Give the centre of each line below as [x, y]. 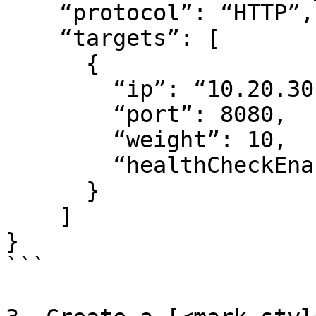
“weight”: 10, [59, 140]
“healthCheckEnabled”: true [59, 165]
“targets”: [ [32, 38]
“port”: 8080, [59, 114]
